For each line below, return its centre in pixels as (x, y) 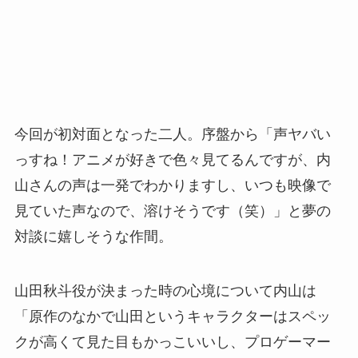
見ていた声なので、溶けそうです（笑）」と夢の (172, 211)
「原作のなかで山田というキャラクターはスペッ (172, 316)
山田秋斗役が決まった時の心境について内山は (165, 290)
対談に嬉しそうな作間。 (93, 236)
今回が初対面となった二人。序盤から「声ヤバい (172, 134)
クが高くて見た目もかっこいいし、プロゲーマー (172, 342)
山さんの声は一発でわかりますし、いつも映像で (172, 185)
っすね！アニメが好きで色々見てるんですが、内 (172, 159)
